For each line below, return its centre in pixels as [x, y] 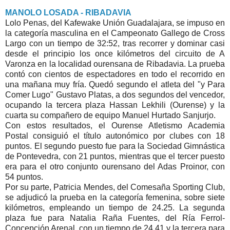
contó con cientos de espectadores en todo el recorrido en [115, 74]
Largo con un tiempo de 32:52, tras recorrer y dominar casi [115, 43]
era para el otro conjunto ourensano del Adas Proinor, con [115, 166]
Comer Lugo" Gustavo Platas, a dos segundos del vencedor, [115, 94]
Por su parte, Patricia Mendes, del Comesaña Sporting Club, [115, 187]
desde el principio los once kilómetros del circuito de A [115, 53]
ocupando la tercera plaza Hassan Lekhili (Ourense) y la [115, 105]
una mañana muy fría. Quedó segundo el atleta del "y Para [115, 84]
